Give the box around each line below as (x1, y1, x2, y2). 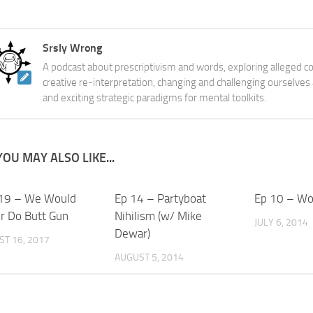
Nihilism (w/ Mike (114, 208, 202, 223)
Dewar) (114, 226, 150, 240)
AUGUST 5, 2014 (114, 251, 184, 263)
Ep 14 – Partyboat (114, 191, 206, 205)
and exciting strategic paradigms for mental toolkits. (42, 91, 266, 104)
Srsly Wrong (42, 41, 102, 54)
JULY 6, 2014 (254, 216, 308, 228)
